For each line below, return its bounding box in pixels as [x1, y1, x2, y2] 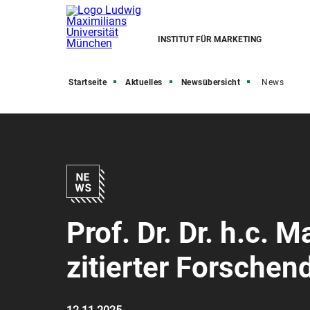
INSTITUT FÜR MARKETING [158, 35, 262, 44]
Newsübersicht [181, 77, 240, 87]
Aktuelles [125, 77, 163, 87]
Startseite [69, 77, 107, 87]
